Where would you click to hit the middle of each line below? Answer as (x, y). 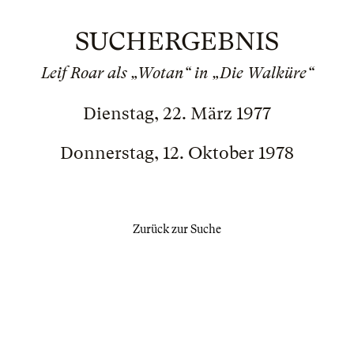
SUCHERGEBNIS (177, 41)
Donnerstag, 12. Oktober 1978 (177, 153)
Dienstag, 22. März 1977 (177, 113)
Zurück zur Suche (177, 229)
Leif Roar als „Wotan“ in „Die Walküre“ (177, 73)
